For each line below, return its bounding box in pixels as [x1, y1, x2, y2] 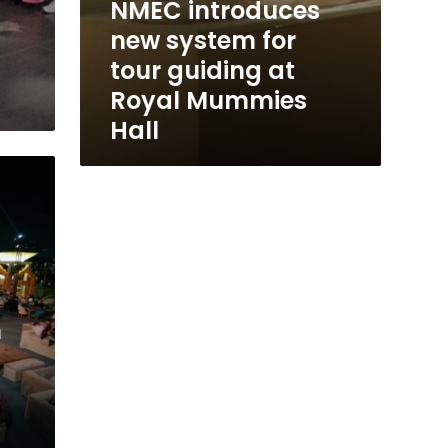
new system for [109, 24, 296, 58]
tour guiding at [109, 54, 295, 88]
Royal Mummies [109, 84, 307, 118]
